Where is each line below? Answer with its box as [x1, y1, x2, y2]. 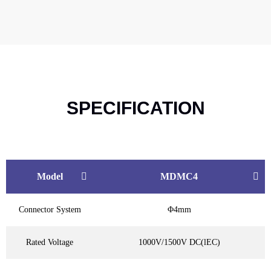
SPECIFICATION [66, 97, 205, 118]
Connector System [18, 204, 81, 214]
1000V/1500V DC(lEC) [138, 237, 220, 247]
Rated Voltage [26, 237, 73, 247]
